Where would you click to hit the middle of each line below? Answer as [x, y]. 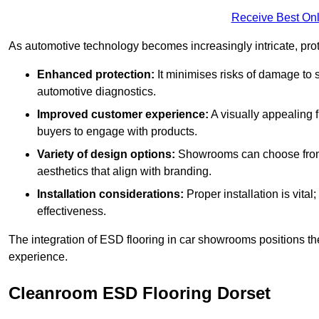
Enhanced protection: [96, 75]
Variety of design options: [106, 155]
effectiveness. [72, 211]
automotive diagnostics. [96, 92]
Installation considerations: [110, 194]
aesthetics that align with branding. [124, 172]
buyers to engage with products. [117, 132]
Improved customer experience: [123, 115]
